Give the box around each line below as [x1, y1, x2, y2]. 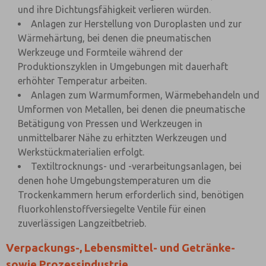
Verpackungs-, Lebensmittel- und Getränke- [6, 242, 235, 254]
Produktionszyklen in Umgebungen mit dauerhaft [18, 61, 228, 72]
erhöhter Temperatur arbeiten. [18, 75, 147, 86]
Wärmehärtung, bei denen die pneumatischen [18, 33, 211, 43]
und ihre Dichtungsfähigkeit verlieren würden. [18, 4, 211, 15]
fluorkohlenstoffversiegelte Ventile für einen [18, 204, 206, 214]
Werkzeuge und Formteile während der [18, 47, 183, 58]
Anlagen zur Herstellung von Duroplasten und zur [31, 18, 242, 29]
